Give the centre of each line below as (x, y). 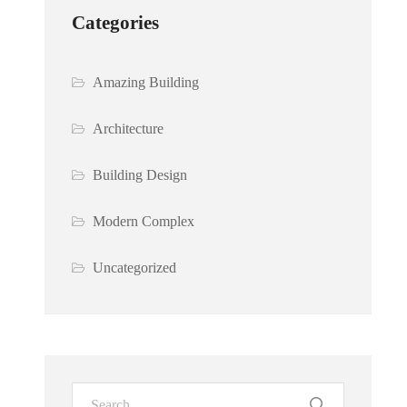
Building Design (140, 175)
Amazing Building (146, 83)
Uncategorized (135, 268)
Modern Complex (144, 222)
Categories (115, 23)
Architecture (129, 129)
